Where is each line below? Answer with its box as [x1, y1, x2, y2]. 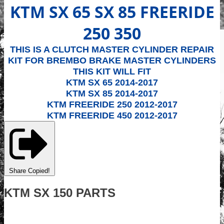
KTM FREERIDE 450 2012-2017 [46, 110, 177, 120]
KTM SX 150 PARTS [4, 185, 115, 199]
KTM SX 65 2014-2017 [66, 77, 158, 87]
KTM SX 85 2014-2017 [66, 88, 158, 98]
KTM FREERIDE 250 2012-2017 [46, 99, 177, 109]
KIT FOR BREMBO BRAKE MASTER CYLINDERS [8, 55, 216, 65]
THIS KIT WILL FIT [73, 66, 151, 76]
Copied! [28, 166, 50, 174]
